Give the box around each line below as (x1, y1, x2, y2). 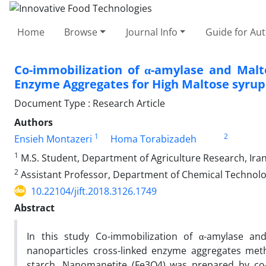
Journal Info (125, 25, 178, 39)
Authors (14, 115, 53, 129)
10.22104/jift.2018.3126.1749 (31, 184, 157, 198)
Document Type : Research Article (14, 96, 165, 110)
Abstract (14, 201, 55, 214)
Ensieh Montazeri (14, 132, 92, 145)
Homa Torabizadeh (110, 132, 197, 145)
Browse (64, 25, 98, 39)
